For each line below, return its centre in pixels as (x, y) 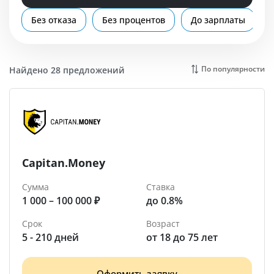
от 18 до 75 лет (182, 237)
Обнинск (44, 36)
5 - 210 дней (50, 237)
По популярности (233, 69)
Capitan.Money (64, 163)
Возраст (163, 224)
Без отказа (54, 20)
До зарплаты (218, 20)
